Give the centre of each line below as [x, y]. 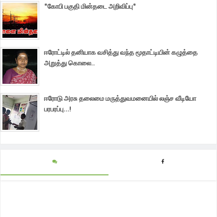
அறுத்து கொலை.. [70, 63]
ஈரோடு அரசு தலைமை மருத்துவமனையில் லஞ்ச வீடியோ [120, 98]
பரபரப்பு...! [58, 109]
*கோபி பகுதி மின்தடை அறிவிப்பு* [90, 6]
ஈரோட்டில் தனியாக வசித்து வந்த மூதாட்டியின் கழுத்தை [121, 52]
